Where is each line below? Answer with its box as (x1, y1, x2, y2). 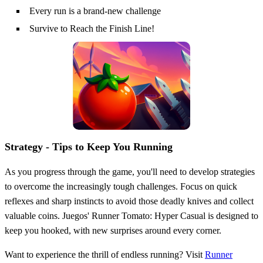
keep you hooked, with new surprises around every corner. (5, 225, 221, 236)
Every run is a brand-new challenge (29, 6, 161, 16)
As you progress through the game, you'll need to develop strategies (5, 167, 255, 177)
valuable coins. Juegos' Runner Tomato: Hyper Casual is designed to (5, 211, 258, 221)
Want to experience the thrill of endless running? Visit (5, 249, 205, 260)
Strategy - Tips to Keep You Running (5, 141, 173, 153)
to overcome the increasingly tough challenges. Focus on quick (5, 181, 237, 192)
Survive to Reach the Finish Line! (29, 23, 154, 34)
